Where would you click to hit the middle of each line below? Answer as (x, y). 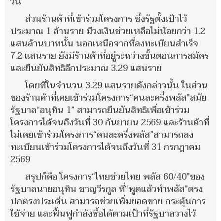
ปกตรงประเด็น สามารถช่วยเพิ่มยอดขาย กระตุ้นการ (108, 201)
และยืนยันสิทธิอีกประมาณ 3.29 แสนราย (86, 68)
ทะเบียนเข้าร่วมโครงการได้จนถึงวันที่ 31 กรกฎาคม (105, 147)
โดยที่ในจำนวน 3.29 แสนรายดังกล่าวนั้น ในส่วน (116, 85)
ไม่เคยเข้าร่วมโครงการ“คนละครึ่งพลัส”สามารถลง (102, 135)
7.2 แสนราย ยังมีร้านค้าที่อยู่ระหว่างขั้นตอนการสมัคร (110, 56)
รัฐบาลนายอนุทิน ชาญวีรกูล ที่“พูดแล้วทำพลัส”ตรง (107, 189)
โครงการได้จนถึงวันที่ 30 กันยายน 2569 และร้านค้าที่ (110, 122)
